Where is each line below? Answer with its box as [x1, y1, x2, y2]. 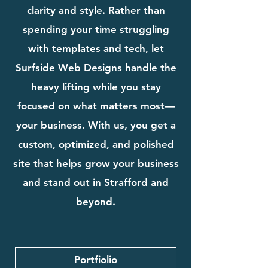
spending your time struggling [22, 23, 169, 35]
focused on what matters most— [17, 99, 175, 112]
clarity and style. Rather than [26, 4, 165, 16]
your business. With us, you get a [16, 118, 176, 131]
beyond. [76, 195, 115, 208]
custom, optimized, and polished [17, 138, 174, 150]
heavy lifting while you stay [31, 80, 161, 93]
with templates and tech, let [28, 42, 164, 54]
